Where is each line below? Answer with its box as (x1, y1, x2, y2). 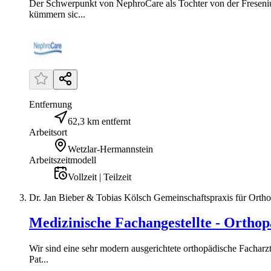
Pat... (29, 254, 48, 265)
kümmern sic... (29, 8, 85, 19)
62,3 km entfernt (68, 116, 131, 126)
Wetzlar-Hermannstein (68, 143, 153, 154)
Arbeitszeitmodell (29, 154, 96, 165)
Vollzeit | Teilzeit (68, 171, 131, 182)
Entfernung (29, 99, 72, 109)
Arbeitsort (29, 126, 67, 137)
